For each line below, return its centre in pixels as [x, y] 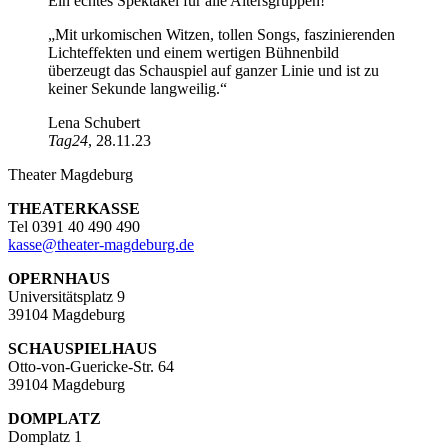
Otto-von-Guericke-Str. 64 [91, 366]
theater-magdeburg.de [125, 244]
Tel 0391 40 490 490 [74, 226]
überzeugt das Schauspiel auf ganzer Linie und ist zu [213, 70]
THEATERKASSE [74, 208]
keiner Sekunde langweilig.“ [137, 88]
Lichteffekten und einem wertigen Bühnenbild [193, 52]
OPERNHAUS [59, 278]
